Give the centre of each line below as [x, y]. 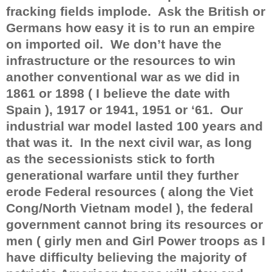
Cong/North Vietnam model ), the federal [130, 208]
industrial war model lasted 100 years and [134, 126]
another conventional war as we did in [123, 77]
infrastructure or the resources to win [121, 60]
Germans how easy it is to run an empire [131, 28]
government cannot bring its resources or [134, 224]
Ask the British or [212, 11]
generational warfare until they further [122, 175]
